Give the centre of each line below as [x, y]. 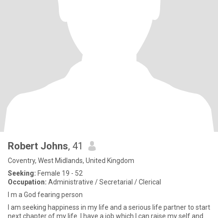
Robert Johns [38, 146]
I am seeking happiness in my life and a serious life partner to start [65, 207]
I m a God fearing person [45, 195]
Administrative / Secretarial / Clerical [104, 182]
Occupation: [27, 182]
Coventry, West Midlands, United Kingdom [71, 161]
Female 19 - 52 [59, 173]
